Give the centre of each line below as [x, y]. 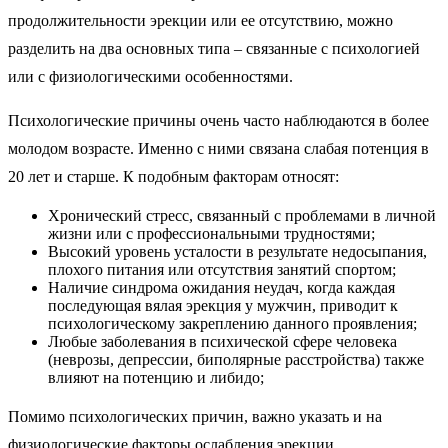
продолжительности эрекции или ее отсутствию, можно [200, 20]
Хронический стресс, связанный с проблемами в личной [242, 215]
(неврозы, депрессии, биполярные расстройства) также [236, 359]
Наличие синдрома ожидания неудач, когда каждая [221, 287]
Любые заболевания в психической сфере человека [222, 341]
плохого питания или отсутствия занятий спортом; [222, 269]
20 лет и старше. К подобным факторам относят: [173, 176]
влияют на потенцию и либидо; [156, 377]
